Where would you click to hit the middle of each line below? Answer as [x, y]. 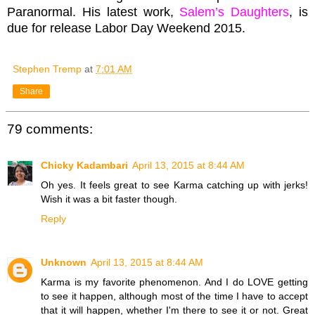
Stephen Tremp [47, 69]
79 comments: [50, 129]
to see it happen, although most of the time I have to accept [174, 296]
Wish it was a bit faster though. [109, 199]
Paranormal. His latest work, [94, 12]
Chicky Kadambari [84, 166]
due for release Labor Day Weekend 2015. [126, 28]
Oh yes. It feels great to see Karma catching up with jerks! [174, 185]
